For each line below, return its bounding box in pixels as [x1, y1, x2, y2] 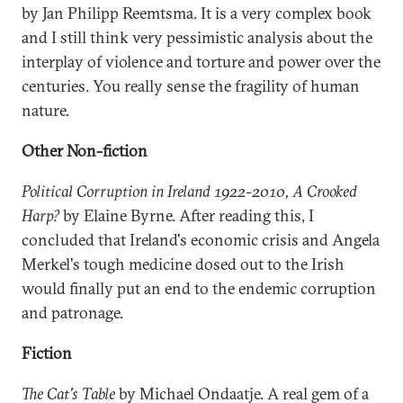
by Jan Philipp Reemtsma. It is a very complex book [22, 3, 372, 23]
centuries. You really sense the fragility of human [22, 76, 360, 96]
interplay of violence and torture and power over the [22, 51, 381, 72]
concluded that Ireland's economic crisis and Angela [22, 229, 380, 250]
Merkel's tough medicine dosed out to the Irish [22, 254, 345, 274]
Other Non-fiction [22, 140, 148, 161]
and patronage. [22, 302, 123, 323]
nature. [22, 100, 69, 121]
